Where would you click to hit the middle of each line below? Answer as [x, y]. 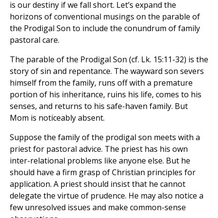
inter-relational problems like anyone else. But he [100, 161]
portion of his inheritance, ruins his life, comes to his [106, 95]
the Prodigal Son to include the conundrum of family [105, 28]
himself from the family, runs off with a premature [101, 83]
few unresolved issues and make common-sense [98, 208]
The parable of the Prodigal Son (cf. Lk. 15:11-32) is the [109, 60]
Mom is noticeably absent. [57, 118]
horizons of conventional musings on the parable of [105, 17]
